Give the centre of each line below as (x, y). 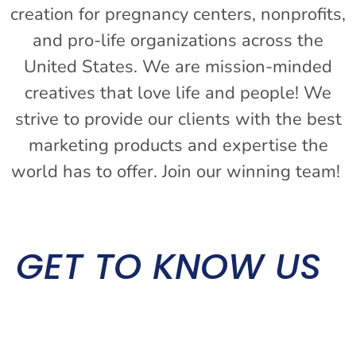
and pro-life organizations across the (178, 40)
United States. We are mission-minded (178, 66)
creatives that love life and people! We (178, 93)
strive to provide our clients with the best (178, 119)
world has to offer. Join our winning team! (178, 171)
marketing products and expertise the (178, 145)
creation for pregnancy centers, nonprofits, (178, 14)
